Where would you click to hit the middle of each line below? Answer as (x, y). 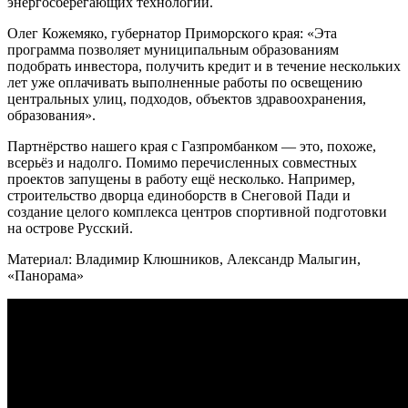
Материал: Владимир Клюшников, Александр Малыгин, (184, 259)
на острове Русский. (70, 228)
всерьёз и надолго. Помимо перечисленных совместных (182, 162)
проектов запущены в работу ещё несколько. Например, (181, 178)
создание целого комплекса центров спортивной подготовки (197, 211)
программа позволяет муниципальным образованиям (173, 49)
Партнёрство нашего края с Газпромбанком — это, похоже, (192, 146)
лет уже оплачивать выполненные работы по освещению (185, 82)
